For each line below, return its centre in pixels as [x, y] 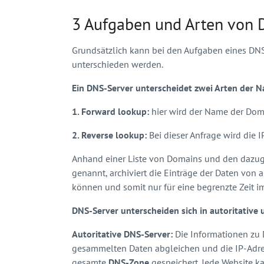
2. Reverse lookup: [110, 135]
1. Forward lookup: [112, 111]
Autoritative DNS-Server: [122, 234]
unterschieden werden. [118, 64]
